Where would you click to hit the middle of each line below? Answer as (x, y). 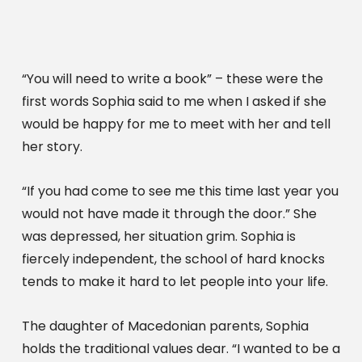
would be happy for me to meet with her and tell (176, 124)
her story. (52, 146)
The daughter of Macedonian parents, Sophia (165, 326)
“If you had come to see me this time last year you (180, 191)
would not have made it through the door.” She (169, 213)
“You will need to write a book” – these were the (172, 78)
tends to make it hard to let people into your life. (175, 281)
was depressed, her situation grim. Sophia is (158, 236)
